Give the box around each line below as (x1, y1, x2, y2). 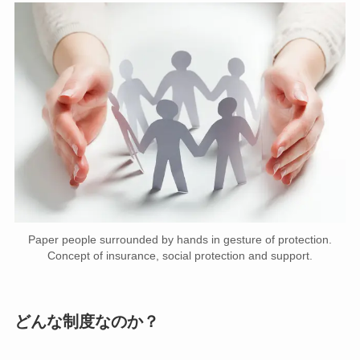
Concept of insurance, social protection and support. (47, 248, 313, 262)
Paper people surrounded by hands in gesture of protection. (28, 232, 332, 246)
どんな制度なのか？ (14, 313, 159, 331)
